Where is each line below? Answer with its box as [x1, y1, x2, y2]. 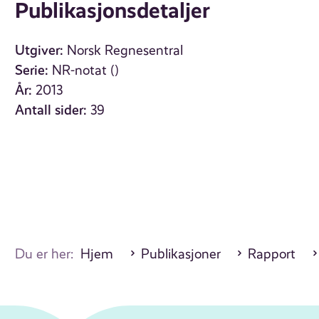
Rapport [248, 246, 296, 263]
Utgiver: [15, 42, 64, 59]
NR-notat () [52, 63, 120, 79]
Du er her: [15, 246, 81, 263]
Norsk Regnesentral [67, 43, 184, 59]
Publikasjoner [140, 246, 221, 263]
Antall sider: [15, 102, 88, 119]
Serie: [15, 62, 49, 79]
